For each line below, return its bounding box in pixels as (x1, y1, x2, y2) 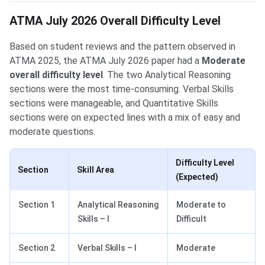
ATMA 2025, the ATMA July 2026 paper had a (9, 55, 202, 67)
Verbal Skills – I (77, 243, 137, 253)
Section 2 (18, 243, 55, 253)
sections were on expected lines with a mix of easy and (9, 112, 240, 124)
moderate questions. (9, 126, 95, 138)
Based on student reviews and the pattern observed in (9, 41, 235, 53)
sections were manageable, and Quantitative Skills (9, 98, 218, 109)
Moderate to (176, 200, 226, 210)
